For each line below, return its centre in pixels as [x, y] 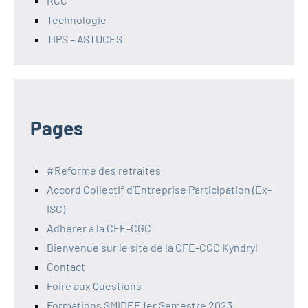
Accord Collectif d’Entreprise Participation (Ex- [159, 190]
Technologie [77, 20]
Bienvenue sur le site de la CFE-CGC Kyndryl [152, 247]
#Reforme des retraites [104, 170]
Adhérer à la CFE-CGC [99, 228]
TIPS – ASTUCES [85, 39]
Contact [66, 267]
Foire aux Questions [94, 286]
